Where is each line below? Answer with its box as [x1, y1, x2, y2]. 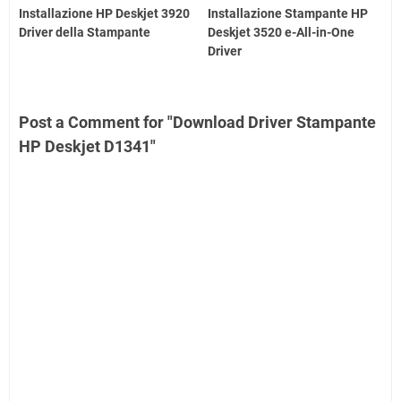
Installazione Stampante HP [208, 5, 369, 21]
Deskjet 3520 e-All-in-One [208, 24, 355, 39]
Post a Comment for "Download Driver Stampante [19, 112, 376, 132]
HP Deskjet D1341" [19, 136, 156, 156]
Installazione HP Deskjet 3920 [19, 5, 190, 21]
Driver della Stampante [19, 24, 150, 39]
